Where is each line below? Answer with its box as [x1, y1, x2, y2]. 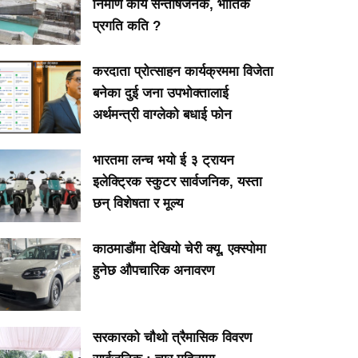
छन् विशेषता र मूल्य [92, 195, 183, 211]
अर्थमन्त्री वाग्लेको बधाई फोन [92, 106, 232, 122]
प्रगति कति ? [92, 18, 161, 34]
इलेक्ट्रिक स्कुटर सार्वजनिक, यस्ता [92, 173, 262, 189]
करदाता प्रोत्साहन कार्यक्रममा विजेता [92, 63, 273, 79]
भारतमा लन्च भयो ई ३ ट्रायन [92, 152, 234, 168]
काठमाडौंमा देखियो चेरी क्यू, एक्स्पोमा [92, 241, 266, 257]
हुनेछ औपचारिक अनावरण [92, 262, 214, 278]
